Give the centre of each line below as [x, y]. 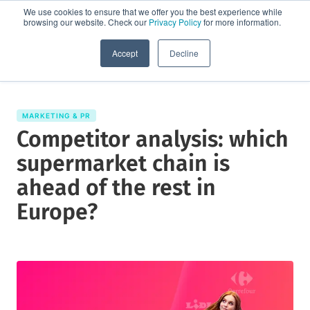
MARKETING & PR [56, 115]
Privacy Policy [175, 22]
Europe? [57, 211]
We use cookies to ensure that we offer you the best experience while [153, 11]
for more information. [241, 22]
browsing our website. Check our [86, 22]
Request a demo [202, 38]
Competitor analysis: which [153, 139]
